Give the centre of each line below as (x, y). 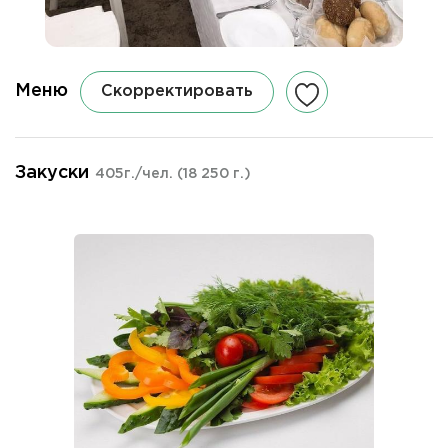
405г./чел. (136, 173)
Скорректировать (177, 91)
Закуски (52, 172)
